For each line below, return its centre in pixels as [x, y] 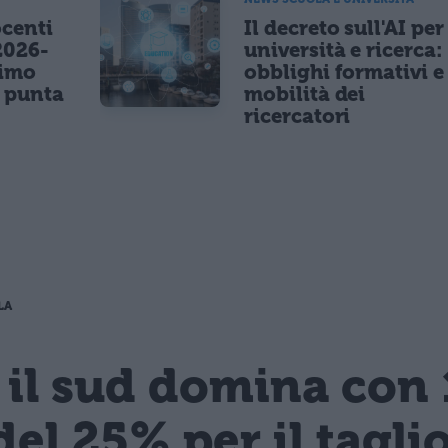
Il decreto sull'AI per [344, 28]
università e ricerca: [343, 50]
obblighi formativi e [344, 72]
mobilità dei [305, 94]
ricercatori [297, 116]
